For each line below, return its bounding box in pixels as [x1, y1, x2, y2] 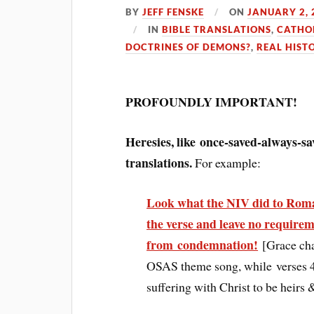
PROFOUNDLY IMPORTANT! [125, 93, 298, 111]
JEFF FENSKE [142, 6, 205, 18]
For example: [192, 153, 261, 171]
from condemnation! [146, 235, 259, 254]
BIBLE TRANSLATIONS [162, 24, 272, 35]
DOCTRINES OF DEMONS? [125, 41, 252, 53]
